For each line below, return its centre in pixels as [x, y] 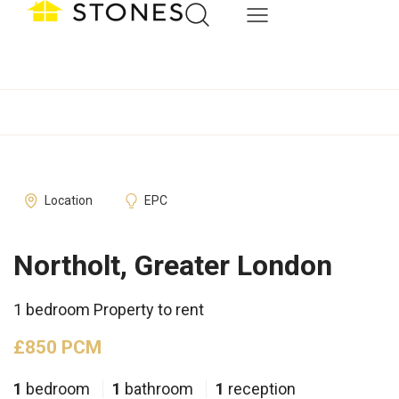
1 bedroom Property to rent [109, 309]
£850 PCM [57, 347]
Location [68, 200]
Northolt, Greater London [173, 265]
